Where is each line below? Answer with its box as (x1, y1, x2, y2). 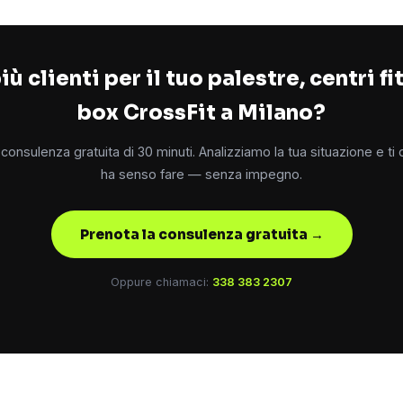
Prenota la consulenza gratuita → (79, 226, 324, 244)
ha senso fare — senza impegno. (101, 166, 302, 183)
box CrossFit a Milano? (77, 100, 326, 126)
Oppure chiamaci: (111, 275, 212, 290)
